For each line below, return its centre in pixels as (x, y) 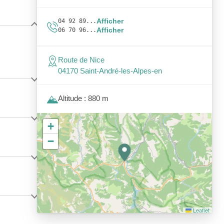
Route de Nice (81, 60)
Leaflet (200, 210)
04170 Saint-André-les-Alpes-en (110, 71)
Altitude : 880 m (83, 98)
